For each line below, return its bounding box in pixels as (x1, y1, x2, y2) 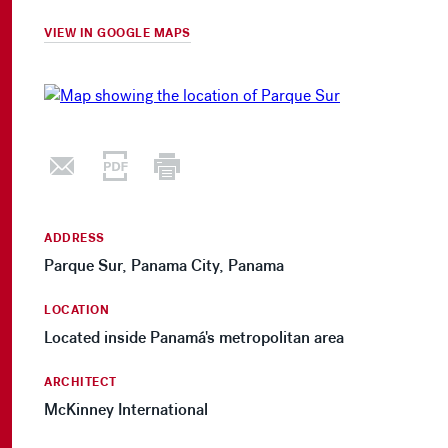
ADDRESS (44, 230, 105, 247)
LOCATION (44, 302, 109, 319)
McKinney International (44, 400, 208, 420)
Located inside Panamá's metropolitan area (44, 328, 344, 348)
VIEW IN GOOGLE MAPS (44, 25, 191, 42)
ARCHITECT (44, 374, 117, 391)
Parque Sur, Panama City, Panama (44, 256, 284, 276)
